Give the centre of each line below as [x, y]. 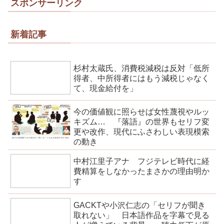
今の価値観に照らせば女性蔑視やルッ [142, 112]
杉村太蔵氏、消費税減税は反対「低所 [142, 68]
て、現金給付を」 [106, 88]
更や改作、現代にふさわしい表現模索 [142, 132]
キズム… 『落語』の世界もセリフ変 [142, 122]
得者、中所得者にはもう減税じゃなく [142, 78]
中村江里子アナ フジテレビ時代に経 [142, 161]
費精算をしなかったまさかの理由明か [142, 171]
